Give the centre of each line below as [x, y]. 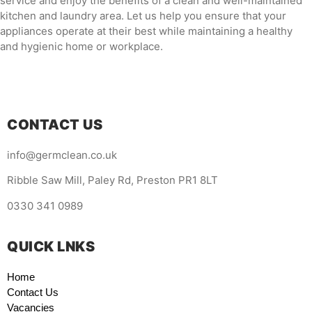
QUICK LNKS [51, 247]
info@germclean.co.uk [62, 155]
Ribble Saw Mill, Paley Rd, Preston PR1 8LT [112, 180]
